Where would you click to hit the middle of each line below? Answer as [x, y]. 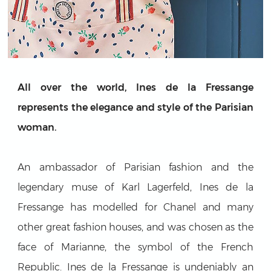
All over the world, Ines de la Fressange [135, 87]
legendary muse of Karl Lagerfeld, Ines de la [135, 187]
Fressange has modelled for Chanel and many [135, 207]
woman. [37, 127]
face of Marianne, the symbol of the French [135, 247]
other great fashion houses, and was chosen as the [135, 227]
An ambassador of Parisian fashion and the [135, 167]
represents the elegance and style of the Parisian [135, 107]
